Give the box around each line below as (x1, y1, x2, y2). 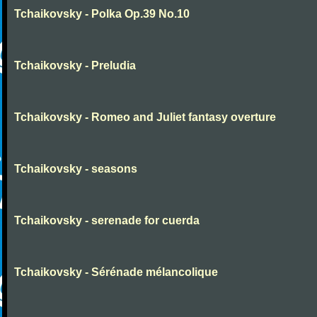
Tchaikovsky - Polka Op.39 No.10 (14, 8, 190, 20)
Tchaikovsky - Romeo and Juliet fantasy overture (14, 111, 276, 123)
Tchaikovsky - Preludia (14, 59, 136, 71)
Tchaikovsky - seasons (14, 163, 137, 175)
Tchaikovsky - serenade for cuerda (14, 214, 200, 226)
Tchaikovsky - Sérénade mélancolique (14, 266, 218, 278)
